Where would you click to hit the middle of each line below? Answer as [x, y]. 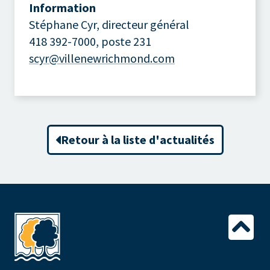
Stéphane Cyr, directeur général [109, 24]
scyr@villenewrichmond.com [102, 58]
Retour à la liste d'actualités [137, 139]
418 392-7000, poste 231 [90, 41]
